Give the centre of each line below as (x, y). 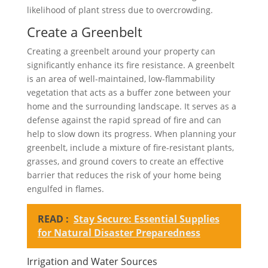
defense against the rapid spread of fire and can (124, 120)
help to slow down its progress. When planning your (131, 134)
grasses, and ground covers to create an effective (125, 162)
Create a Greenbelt (84, 32)
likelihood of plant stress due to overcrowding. (120, 10)
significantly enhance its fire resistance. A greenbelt (130, 65)
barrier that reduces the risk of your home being (124, 175)
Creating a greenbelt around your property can (121, 51)
